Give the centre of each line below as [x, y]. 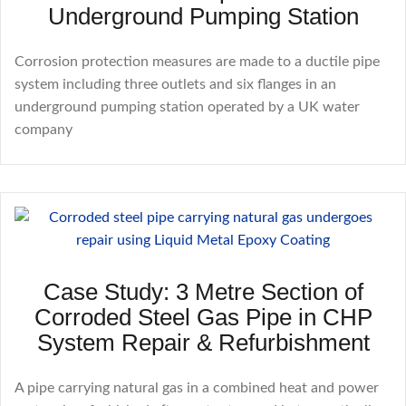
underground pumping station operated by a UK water [187, 107]
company [43, 130]
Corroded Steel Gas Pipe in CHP [203, 318]
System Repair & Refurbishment [203, 343]
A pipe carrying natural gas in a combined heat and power [197, 388]
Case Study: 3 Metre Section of [203, 292]
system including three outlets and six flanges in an [175, 85]
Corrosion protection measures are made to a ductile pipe [197, 62]
